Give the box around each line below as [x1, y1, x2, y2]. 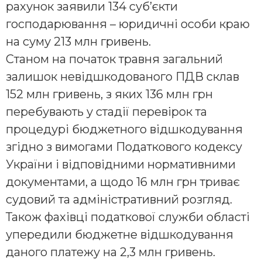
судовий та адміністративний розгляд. [6, 192, 232, 206]
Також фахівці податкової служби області [6, 209, 250, 224]
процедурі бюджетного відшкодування [6, 122, 243, 136]
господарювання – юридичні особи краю [6, 16, 250, 31]
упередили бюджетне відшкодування [6, 227, 233, 242]
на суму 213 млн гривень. [6, 34, 151, 49]
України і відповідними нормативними [6, 157, 236, 171]
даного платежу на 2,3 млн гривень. [6, 244, 215, 259]
